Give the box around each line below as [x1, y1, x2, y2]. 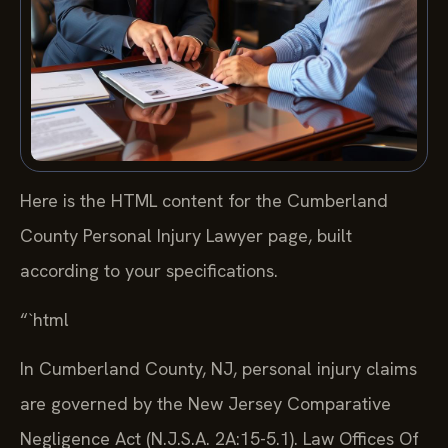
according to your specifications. [20, 258, 278, 282]
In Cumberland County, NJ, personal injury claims [20, 357, 417, 381]
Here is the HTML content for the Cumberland [20, 188, 388, 212]
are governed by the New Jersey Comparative [20, 392, 391, 416]
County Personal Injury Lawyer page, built [20, 223, 352, 247]
